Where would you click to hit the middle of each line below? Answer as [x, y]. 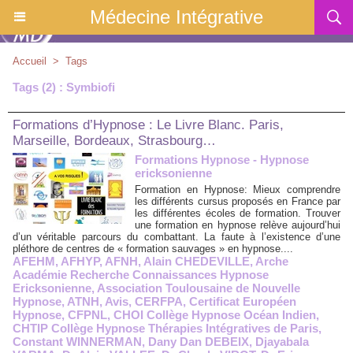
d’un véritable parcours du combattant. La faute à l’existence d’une [176, 237]
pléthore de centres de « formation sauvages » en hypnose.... [153, 249]
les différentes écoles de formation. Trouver [238, 213]
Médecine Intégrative [176, 17]
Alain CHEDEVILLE [197, 261]
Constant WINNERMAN [77, 342]
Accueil [30, 61]
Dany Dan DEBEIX [199, 342]
